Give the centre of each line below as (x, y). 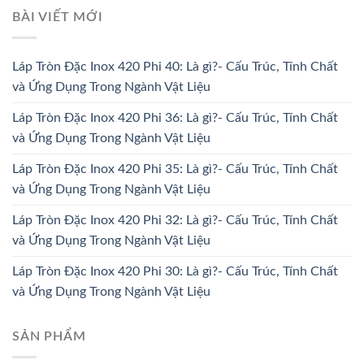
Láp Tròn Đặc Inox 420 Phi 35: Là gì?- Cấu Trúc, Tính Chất (175, 169)
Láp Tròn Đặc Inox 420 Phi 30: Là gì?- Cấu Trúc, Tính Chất (175, 271)
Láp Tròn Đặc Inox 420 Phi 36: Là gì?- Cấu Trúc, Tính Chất (175, 118)
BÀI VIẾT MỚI (58, 17)
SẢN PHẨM (49, 336)
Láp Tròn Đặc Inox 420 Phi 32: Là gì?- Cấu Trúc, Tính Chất (175, 220)
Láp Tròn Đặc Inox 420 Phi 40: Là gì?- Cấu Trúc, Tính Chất (175, 67)
